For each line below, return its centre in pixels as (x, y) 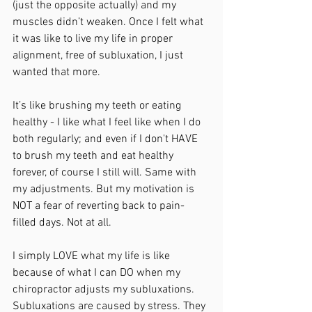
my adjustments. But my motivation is (105, 189)
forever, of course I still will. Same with (106, 172)
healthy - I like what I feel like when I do (108, 122)
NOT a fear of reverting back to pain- (99, 206)
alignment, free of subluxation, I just (99, 55)
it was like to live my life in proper (94, 39)
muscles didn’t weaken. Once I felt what (109, 22)
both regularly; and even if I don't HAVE (107, 139)
